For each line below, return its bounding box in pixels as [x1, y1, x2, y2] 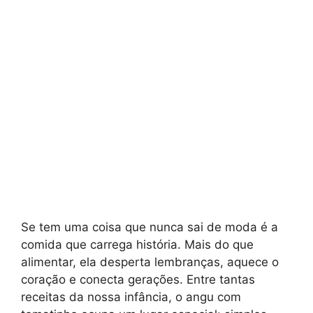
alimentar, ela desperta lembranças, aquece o [21, 254, 279, 269]
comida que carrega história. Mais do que [21, 237, 254, 252]
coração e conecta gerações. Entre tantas [21, 272, 255, 286]
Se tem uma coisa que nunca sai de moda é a [21, 219, 278, 234]
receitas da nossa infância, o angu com [21, 289, 241, 304]
